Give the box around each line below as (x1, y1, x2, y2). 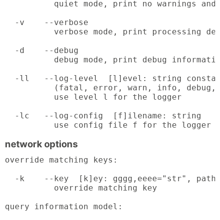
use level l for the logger (5, 92, 182, 102)
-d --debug (5, 45, 79, 55)
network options (5, 138, 78, 150)
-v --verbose (5, 17, 88, 27)
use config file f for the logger (5, 120, 211, 130)
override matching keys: (5, 155, 118, 165)
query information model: (5, 202, 123, 212)
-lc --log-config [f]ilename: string (5, 110, 201, 120)
